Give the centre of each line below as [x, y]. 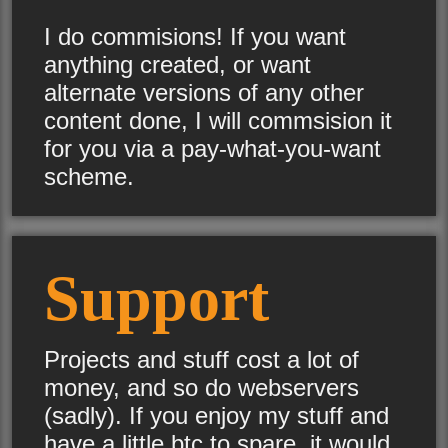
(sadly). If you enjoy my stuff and [216, 415]
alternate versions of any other [204, 92]
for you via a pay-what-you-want [212, 148]
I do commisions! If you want [195, 36]
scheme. [89, 176]
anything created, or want [177, 64]
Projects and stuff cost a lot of [201, 359]
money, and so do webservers [201, 387]
